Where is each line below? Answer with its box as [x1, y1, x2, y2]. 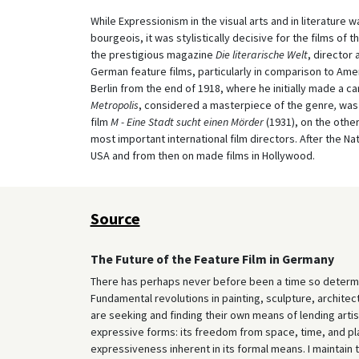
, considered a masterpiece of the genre [138, 97, 334, 112]
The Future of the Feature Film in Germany [90, 251, 334, 267]
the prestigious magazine [90, 46, 216, 62]
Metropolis [90, 97, 139, 112]
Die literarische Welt [215, 46, 308, 62]
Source [90, 208, 140, 228]
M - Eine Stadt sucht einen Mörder [110, 114, 264, 129]
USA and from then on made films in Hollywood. [90, 147, 315, 163]
